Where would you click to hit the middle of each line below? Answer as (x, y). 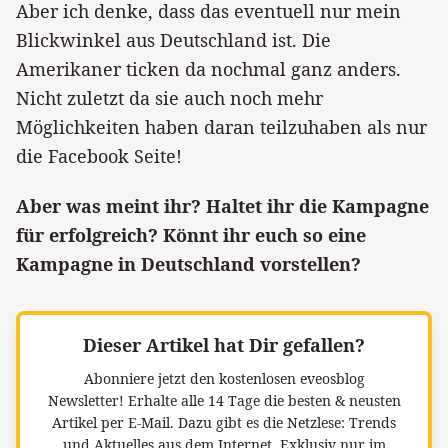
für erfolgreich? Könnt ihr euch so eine (191, 235)
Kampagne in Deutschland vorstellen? (188, 264)
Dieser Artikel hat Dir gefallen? (224, 345)
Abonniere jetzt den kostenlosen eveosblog (224, 379)
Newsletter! (85, 401)
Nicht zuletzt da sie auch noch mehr (169, 97)
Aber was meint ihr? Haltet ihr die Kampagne (222, 206)
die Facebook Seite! (99, 155)
